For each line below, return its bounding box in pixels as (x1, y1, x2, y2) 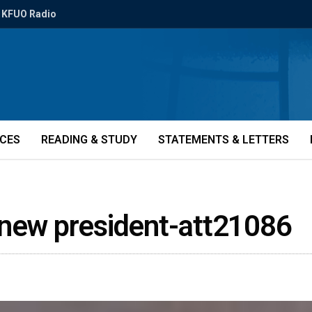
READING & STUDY (41, 133, 137, 146)
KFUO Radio (1, 8, 56, 19)
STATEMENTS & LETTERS (158, 133, 289, 146)
